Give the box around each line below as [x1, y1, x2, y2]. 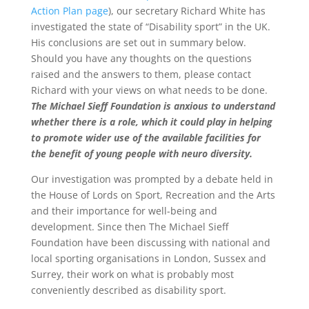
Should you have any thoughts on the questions [30, 52, 252, 65]
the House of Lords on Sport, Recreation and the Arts [30, 188, 275, 201]
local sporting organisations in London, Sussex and [30, 252, 266, 265]
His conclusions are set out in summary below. [30, 36, 246, 49]
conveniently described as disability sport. [30, 283, 226, 297]
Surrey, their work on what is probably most [30, 268, 234, 281]
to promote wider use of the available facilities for [30, 131, 261, 144]
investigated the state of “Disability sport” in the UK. [30, 20, 270, 33]
